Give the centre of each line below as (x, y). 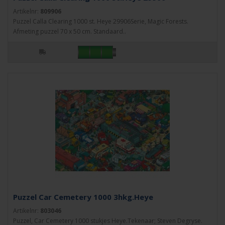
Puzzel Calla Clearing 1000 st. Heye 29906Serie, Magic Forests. (101, 21)
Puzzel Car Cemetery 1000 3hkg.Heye (83, 197)
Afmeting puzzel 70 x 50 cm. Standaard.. (70, 31)
